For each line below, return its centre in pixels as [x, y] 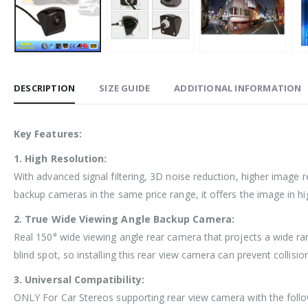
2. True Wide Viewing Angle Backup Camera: [124, 219]
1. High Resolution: [60, 159]
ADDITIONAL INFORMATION [238, 88]
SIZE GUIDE [125, 88]
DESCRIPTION [45, 88]
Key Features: [48, 134]
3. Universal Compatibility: [79, 280]
